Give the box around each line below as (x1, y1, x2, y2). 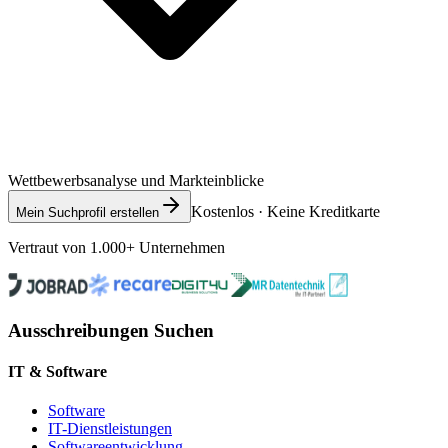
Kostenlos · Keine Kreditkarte (191, 202, 380, 220)
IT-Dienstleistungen (48, 420, 172, 438)
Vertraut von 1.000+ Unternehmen (8, 238, 225, 256)
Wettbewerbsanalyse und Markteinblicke (8, 171, 264, 189)
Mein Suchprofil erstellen (16, 204, 159, 220)
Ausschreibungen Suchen (8, 319, 214, 341)
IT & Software (8, 362, 107, 380)
